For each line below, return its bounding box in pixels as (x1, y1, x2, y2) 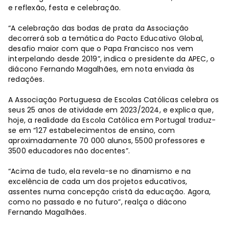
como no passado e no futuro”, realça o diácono (8, 196, 187, 207)
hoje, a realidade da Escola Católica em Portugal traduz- (8, 114, 216, 125)
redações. (8, 74, 44, 84)
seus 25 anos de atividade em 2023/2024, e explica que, (8, 104, 214, 115)
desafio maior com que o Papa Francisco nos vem (8, 43, 194, 54)
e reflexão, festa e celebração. (8, 2, 121, 13)
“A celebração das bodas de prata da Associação (8, 22, 189, 33)
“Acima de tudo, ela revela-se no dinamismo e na (8, 166, 191, 176)
